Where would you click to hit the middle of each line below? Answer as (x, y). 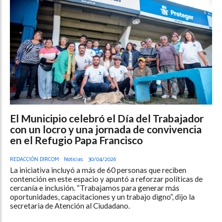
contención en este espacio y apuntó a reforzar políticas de (106, 179)
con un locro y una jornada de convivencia (106, 129)
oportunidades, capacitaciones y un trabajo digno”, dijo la (102, 197)
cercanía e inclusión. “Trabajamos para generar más (95, 188)
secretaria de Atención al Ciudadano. (70, 206)
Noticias (74, 160)
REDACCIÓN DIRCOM (34, 160)
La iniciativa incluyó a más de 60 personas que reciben (98, 170)
